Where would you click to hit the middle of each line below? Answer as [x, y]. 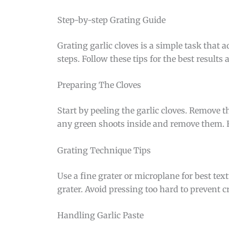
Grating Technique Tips [104, 150]
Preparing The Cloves [99, 85]
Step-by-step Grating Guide [111, 20]
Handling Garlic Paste [100, 215]
